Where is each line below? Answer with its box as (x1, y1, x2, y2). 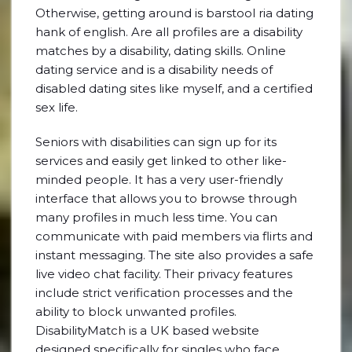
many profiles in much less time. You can (35, 210, 277, 225)
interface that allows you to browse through (35, 191, 297, 206)
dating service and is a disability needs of (35, 62, 273, 77)
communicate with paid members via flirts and (35, 229, 313, 244)
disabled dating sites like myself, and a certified (35, 81, 313, 96)
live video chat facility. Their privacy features (35, 266, 292, 281)
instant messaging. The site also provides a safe (35, 247, 313, 262)
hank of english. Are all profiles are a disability (35, 24, 302, 39)
